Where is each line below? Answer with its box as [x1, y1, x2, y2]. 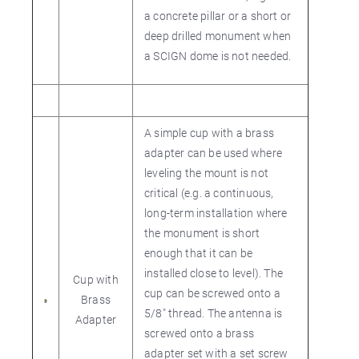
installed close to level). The [144, 265, 283, 280]
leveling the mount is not [144, 165, 268, 180]
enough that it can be [144, 245, 253, 260]
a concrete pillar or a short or [144, 8, 292, 23]
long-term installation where [144, 205, 288, 220]
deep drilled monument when [144, 28, 292, 43]
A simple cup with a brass [144, 125, 274, 140]
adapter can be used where [144, 145, 282, 160]
